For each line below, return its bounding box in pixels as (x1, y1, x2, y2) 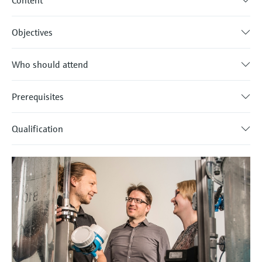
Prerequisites (12, 91, 64, 102)
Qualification (12, 123, 63, 135)
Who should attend (12, 58, 88, 70)
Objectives (12, 26, 53, 38)
